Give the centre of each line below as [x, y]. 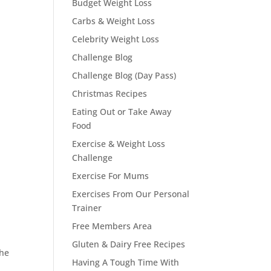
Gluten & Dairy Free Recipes [129, 244]
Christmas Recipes [110, 93]
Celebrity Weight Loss [116, 39]
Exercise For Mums [111, 176]
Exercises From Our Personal [131, 194]
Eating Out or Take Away [122, 112]
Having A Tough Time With [126, 262]
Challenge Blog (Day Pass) [124, 75]
